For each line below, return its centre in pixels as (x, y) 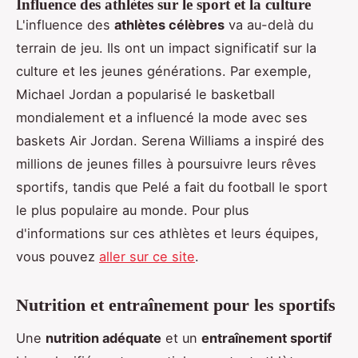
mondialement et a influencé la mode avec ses (162, 118)
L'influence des (65, 25)
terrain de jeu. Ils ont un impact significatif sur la (166, 48)
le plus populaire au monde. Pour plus (133, 211)
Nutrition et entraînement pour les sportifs (176, 305)
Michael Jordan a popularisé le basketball (145, 95)
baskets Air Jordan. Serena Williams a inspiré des (170, 141)
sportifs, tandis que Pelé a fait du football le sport (172, 187)
